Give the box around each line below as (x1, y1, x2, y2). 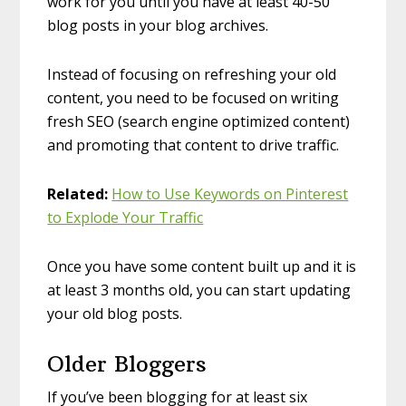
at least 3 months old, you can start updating (47, 280, 352, 301)
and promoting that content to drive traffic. (47, 135, 340, 156)
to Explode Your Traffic (47, 208, 204, 228)
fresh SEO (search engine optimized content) (47, 111, 351, 132)
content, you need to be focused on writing (47, 88, 340, 109)
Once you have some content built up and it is (47, 256, 357, 277)
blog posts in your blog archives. (47, 15, 269, 36)
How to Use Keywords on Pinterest (111, 184, 349, 205)
